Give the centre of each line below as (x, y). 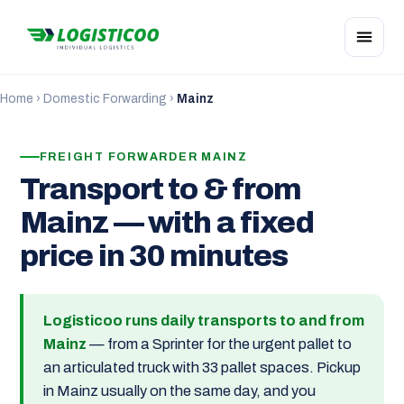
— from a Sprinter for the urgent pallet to (219, 344)
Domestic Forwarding (105, 99)
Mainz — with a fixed (166, 223)
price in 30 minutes (154, 257)
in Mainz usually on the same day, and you (179, 391)
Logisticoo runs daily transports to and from (203, 321)
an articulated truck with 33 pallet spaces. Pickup (202, 368)
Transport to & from (161, 190)
